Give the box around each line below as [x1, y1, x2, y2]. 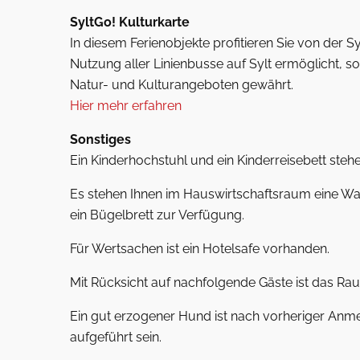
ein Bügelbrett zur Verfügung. [70, 207, 244, 223]
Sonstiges [70, 132, 131, 147]
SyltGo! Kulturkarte [70, 14, 190, 30]
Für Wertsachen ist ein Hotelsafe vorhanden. [70, 241, 329, 256]
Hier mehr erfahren [70, 98, 182, 113]
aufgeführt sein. [70, 329, 162, 345]
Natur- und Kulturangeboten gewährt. [70, 77, 293, 92]
